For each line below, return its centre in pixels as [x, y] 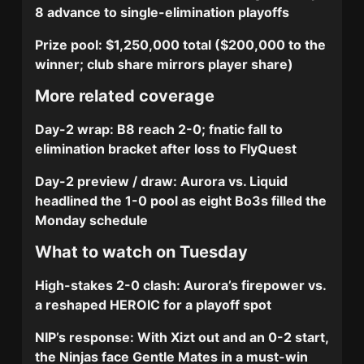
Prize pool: [69, 45]
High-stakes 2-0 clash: [108, 286]
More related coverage [125, 96]
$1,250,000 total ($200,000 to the [214, 45]
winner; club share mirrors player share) [165, 65]
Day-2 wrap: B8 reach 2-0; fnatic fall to [159, 130]
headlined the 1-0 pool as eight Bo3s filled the [181, 201]
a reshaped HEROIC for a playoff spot [154, 305]
